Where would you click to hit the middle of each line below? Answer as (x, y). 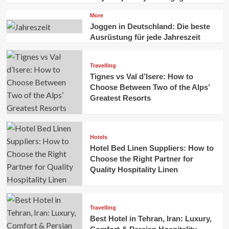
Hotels (98, 137)
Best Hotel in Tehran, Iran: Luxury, (151, 219)
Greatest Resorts (120, 98)
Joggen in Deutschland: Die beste (150, 26)
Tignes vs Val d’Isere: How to (141, 77)
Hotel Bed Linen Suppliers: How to (152, 148)
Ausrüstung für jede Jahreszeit (145, 37)
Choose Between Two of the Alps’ (150, 87)
